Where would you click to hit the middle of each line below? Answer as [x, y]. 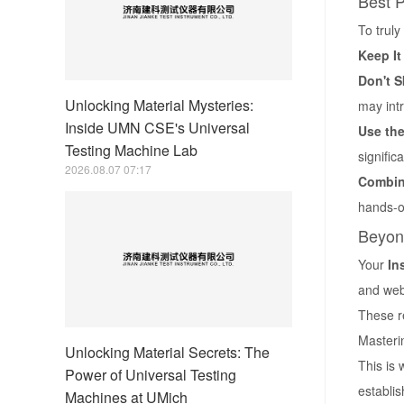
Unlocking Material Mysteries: [159, 105]
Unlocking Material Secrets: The [167, 352]
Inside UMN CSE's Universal [157, 127]
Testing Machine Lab [131, 150]
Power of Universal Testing [151, 374]
